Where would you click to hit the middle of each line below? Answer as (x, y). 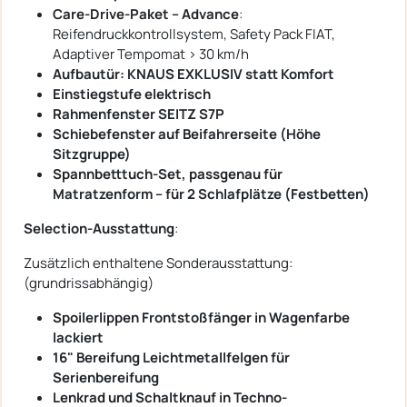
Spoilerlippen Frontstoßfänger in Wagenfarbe (201, 317)
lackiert (78, 337)
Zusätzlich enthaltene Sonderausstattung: (158, 263)
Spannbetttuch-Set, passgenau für (168, 174)
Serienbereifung (106, 377)
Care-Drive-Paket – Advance (146, 14)
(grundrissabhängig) (89, 283)
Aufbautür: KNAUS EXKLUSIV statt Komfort (194, 74)
